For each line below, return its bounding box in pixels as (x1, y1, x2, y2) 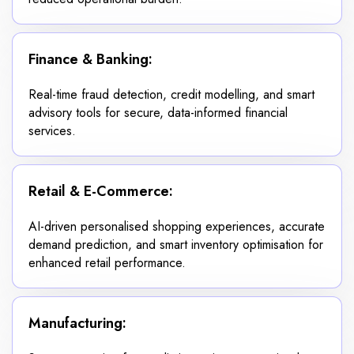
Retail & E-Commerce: (28, 180, 173, 201)
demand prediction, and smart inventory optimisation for (28, 235, 323, 254)
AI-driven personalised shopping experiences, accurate (28, 217, 325, 235)
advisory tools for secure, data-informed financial (28, 103, 288, 122)
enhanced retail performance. (28, 253, 186, 272)
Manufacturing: (28, 312, 126, 333)
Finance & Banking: (28, 48, 153, 70)
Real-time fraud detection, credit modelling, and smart (28, 85, 314, 104)
